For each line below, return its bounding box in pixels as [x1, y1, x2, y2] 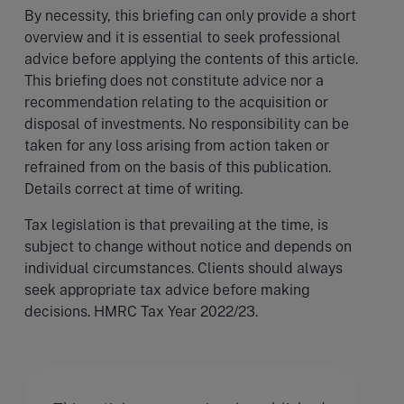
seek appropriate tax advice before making [24, 280, 309, 298]
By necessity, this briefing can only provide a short [24, 6, 356, 24]
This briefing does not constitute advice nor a [24, 71, 324, 89]
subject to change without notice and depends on [24, 237, 352, 255]
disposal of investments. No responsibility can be [24, 115, 349, 133]
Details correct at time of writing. [24, 179, 243, 197]
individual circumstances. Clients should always [24, 259, 343, 277]
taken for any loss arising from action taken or [24, 136, 329, 154]
